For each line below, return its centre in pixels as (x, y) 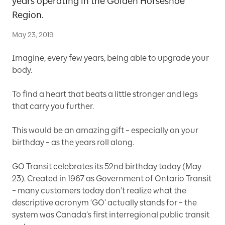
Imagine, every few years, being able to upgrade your (110, 58)
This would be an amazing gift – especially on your (105, 130)
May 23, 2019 (33, 35)
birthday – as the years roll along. (73, 142)
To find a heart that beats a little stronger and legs (105, 94)
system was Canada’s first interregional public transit (111, 215)
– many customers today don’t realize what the (99, 191)
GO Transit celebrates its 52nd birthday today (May (107, 166)
